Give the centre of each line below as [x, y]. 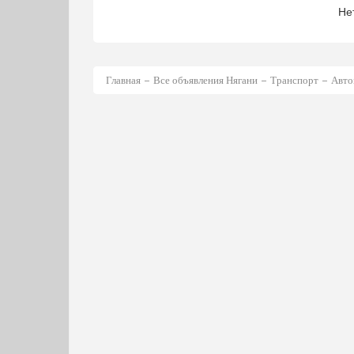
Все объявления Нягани [205, 80]
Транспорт [294, 80]
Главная [123, 80]
